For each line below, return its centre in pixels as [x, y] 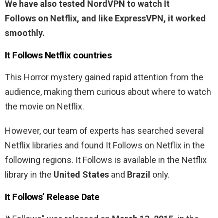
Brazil [139, 175]
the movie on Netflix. [45, 107]
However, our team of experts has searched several [104, 131]
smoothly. [25, 33]
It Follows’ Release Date [52, 197]
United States [81, 175]
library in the [29, 175]
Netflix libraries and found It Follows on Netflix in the [105, 145]
